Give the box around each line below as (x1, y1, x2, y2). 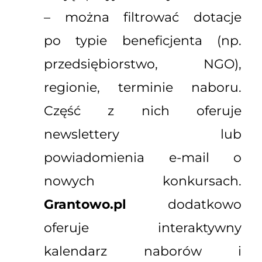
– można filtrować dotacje (44, 9, 242, 26)
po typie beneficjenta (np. (44, 33, 242, 49)
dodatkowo (126, 196, 242, 213)
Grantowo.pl (44, 196, 126, 213)
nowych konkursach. (44, 173, 242, 189)
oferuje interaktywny (44, 220, 242, 236)
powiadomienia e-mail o (44, 150, 242, 166)
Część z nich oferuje (44, 103, 242, 119)
